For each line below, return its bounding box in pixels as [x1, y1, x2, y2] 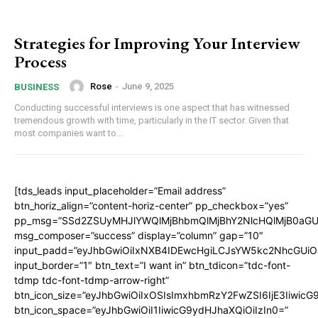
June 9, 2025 [122, 81, 174, 92]
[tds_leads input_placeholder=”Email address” [14, 184, 226, 197]
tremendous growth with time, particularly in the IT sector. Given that [14, 114, 289, 126]
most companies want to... [14, 127, 123, 138]
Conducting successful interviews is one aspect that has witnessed [14, 102, 290, 113]
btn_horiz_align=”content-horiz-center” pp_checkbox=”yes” [14, 199, 288, 212]
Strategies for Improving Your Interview [14, 31, 300, 54]
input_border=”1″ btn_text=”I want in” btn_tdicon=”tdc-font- [14, 258, 290, 271]
